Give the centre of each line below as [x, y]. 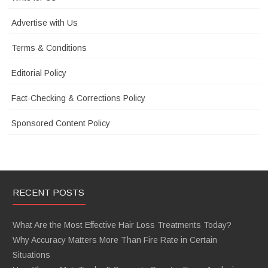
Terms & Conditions [49, 48]
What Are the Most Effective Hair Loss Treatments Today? [122, 225]
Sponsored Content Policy [61, 124]
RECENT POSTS [48, 193]
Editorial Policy [39, 73]
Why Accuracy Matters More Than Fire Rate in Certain [115, 240]
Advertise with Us [45, 23]
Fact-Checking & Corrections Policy [78, 98]
